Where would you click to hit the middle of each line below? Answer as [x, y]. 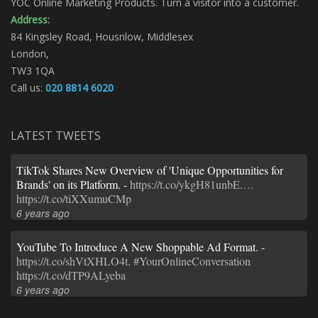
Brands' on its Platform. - [73, 184]
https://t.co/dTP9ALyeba [71, 275]
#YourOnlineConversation [192, 261]
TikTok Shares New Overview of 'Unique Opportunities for [150, 170]
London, [30, 53]
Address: [30, 19]
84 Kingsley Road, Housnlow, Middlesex [102, 36]
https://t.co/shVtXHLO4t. [73, 261]
